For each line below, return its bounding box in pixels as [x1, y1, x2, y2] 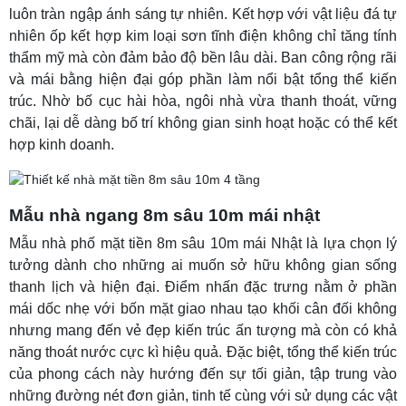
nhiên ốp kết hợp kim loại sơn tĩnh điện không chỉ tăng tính [9, 28, 397, 44]
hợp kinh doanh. [9, 137, 114, 153]
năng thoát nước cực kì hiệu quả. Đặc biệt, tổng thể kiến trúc [9, 344, 397, 361]
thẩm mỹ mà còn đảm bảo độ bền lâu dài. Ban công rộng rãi [9, 50, 397, 66]
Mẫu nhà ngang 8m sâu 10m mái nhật [9, 206, 320, 226]
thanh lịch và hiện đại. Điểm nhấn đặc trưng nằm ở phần [9, 279, 397, 295]
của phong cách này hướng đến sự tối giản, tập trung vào [9, 366, 397, 382]
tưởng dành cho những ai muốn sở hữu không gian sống [9, 257, 397, 274]
